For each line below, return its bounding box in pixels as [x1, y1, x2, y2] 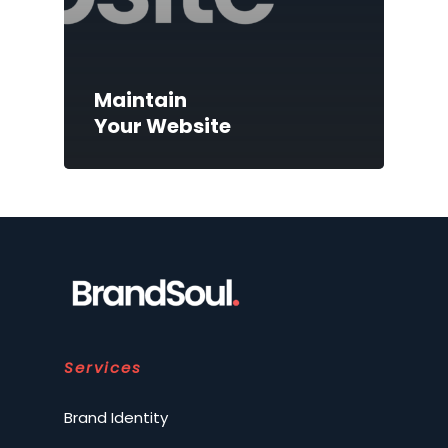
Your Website [94, 111, 231, 140]
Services [64, 356, 142, 378]
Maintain [94, 85, 187, 114]
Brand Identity [64, 406, 168, 428]
